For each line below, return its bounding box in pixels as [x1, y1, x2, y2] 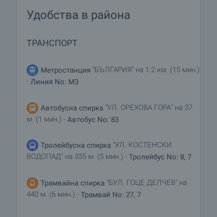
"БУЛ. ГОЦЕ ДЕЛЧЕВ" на [105, 178, 187, 187]
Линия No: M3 [31, 77, 78, 86]
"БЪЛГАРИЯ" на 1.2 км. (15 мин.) [91, 65, 200, 75]
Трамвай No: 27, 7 [81, 190, 141, 199]
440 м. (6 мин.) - [27, 189, 81, 199]
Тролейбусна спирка [41, 140, 111, 150]
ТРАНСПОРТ [27, 38, 77, 48]
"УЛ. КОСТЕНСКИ [111, 140, 172, 150]
